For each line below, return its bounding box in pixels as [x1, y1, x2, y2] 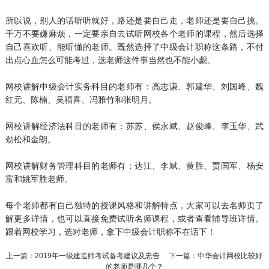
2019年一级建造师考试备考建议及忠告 [35, 252, 160, 261]
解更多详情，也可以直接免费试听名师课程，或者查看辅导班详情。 [5, 214, 264, 224]
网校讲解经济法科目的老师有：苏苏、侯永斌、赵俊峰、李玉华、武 [5, 121, 264, 131]
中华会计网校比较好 [198, 252, 263, 261]
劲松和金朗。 [5, 134, 56, 145]
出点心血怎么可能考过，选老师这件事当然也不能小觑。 [5, 55, 216, 65]
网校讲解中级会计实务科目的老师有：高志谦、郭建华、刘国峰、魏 [5, 82, 264, 92]
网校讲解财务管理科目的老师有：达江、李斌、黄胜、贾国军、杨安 [5, 161, 264, 171]
